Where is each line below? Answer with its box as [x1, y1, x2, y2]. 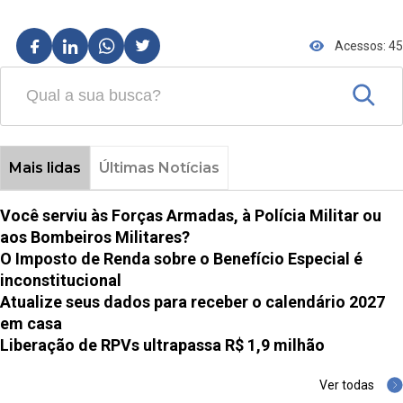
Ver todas [319, 378, 374, 393]
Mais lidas [8, 159, 81, 177]
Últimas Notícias [98, 159, 219, 177]
